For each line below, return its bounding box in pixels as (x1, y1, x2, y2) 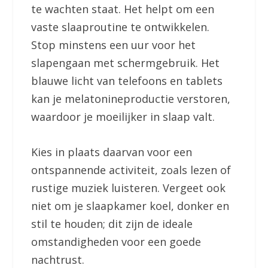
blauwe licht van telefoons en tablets (31, 74, 223, 89)
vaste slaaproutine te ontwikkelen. (31, 20, 210, 35)
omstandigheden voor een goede (31, 234, 202, 249)
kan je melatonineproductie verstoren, (31, 92, 231, 106)
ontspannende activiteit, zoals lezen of (31, 163, 232, 178)
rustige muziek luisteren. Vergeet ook (31, 181, 226, 196)
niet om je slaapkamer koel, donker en (31, 199, 230, 214)
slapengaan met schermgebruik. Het (31, 56, 220, 71)
